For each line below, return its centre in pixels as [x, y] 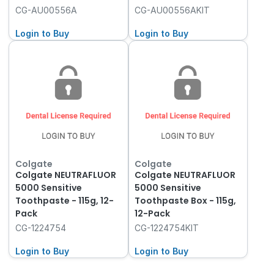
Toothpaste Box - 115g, [186, 200]
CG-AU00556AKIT [172, 10]
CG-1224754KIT [167, 228]
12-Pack [153, 213]
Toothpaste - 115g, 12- [64, 200]
